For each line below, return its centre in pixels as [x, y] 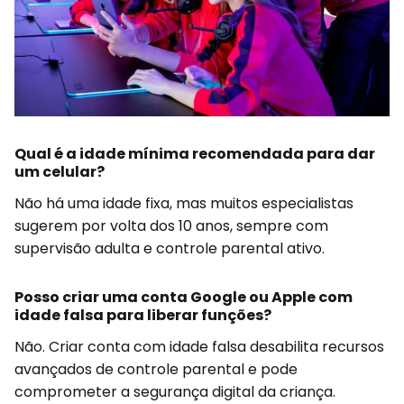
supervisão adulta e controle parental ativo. [170, 248]
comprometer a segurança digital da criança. [175, 391]
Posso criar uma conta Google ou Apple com [184, 297]
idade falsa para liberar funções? [143, 315]
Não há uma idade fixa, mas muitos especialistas [184, 203]
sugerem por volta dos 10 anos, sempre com [171, 225]
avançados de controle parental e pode [156, 369]
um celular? [60, 171]
